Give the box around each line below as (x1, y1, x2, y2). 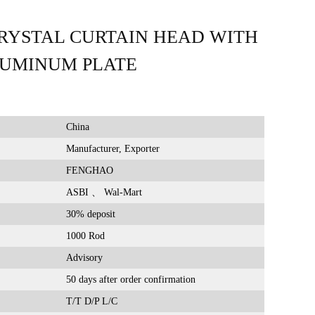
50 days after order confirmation (65, 274, 195, 285)
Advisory (65, 252, 103, 263)
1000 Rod (65, 231, 105, 241)
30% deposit (65, 209, 115, 219)
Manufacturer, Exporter (65, 143, 160, 154)
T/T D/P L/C (65, 296, 117, 307)
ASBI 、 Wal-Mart (65, 187, 142, 198)
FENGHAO (65, 165, 113, 176)
